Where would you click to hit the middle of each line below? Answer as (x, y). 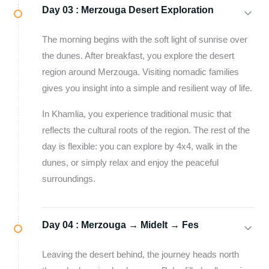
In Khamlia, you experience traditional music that (137, 114)
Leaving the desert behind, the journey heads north (141, 254)
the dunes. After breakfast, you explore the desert (138, 56)
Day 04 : (60, 225)
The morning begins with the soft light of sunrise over (145, 39)
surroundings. (69, 179)
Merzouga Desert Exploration (147, 10)
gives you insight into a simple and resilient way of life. (147, 88)
